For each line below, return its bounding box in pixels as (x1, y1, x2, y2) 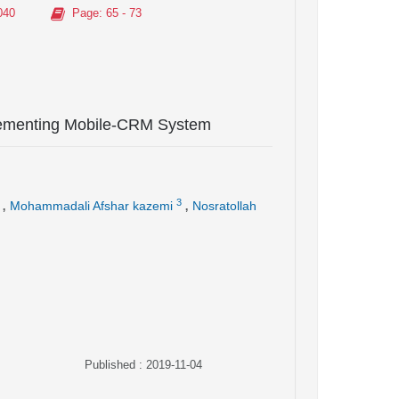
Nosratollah (192, 199, 256, 213)
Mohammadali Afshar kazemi (10, 199, 173, 213)
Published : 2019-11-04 (85, 358, 203, 371)
